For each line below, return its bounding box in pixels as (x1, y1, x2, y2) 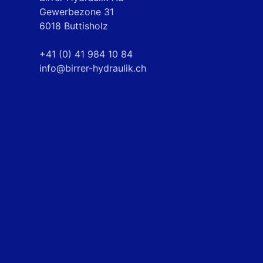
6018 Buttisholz (39, 20, 108, 32)
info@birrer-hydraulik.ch (39, 62, 146, 74)
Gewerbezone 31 (39, 6, 114, 18)
